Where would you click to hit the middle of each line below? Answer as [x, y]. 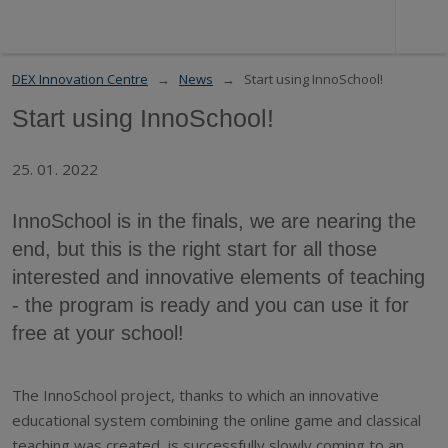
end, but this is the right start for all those [194, 248]
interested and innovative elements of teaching [218, 276]
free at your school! [98, 332]
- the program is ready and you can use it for [210, 304]
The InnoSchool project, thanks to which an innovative [195, 394]
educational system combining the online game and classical [216, 419]
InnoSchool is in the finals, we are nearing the [214, 220]
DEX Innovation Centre [80, 78]
